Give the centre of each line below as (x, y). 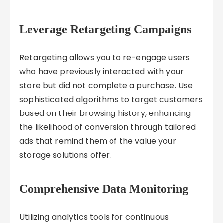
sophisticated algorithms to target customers (111, 99)
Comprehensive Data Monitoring (104, 189)
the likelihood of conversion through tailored (108, 127)
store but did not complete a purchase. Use (106, 85)
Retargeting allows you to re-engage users (105, 57)
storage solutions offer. (65, 155)
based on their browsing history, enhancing (105, 113)
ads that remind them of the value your (98, 141)
